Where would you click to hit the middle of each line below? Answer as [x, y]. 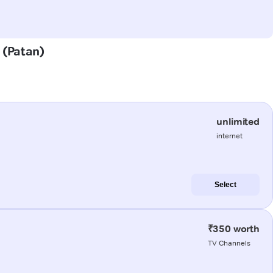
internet [230, 135]
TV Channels [229, 243]
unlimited [238, 121]
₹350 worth [233, 229]
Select [225, 184]
